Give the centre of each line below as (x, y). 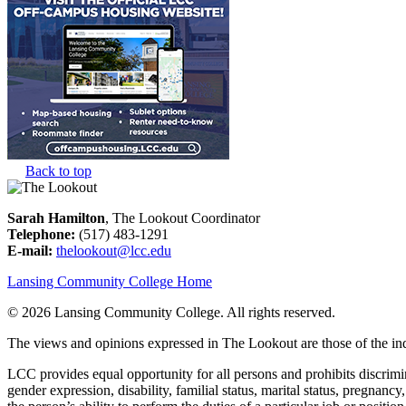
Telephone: (41, 235)
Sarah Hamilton (56, 218)
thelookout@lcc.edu (114, 251)
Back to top (58, 171)
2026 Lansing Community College (121, 313)
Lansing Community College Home (110, 282)
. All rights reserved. (278, 313)
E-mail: (30, 251)
